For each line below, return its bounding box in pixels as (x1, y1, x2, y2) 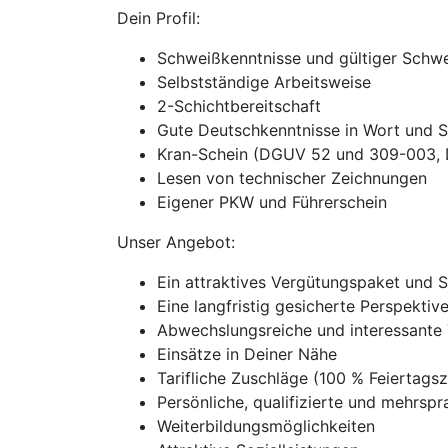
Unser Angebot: (117, 232, 235, 252)
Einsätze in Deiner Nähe (157, 344, 337, 364)
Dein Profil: (117, 8, 200, 28)
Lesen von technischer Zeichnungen (157, 168, 427, 188)
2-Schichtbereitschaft (157, 96, 321, 116)
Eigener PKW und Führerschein (157, 192, 387, 212)
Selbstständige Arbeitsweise (157, 72, 371, 92)
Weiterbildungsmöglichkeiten (157, 416, 375, 436)
